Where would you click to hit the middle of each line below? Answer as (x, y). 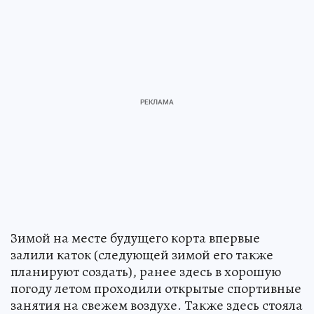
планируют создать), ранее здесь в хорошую (146, 272)
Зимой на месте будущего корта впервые (135, 238)
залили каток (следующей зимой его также (142, 255)
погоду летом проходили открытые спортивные (156, 289)
